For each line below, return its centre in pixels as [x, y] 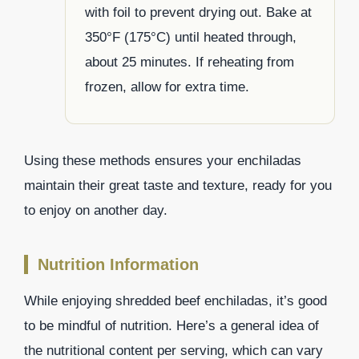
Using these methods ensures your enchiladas [163, 161]
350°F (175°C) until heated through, [191, 38]
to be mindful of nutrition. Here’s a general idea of [171, 326]
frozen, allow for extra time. [167, 87]
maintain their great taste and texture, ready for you [178, 186]
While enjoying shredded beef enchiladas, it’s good [175, 301]
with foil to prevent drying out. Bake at [198, 13]
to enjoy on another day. [96, 211]
